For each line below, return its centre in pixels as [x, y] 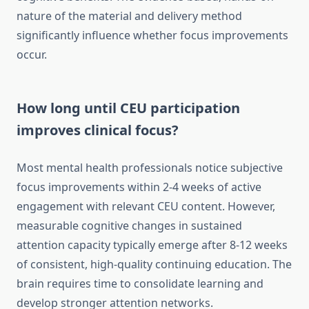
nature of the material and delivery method [129, 16]
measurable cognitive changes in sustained [129, 226]
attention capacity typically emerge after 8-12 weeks [152, 245]
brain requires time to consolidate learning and [140, 284]
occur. [32, 55]
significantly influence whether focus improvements [152, 36]
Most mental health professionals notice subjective [150, 168]
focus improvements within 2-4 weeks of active [139, 187]
